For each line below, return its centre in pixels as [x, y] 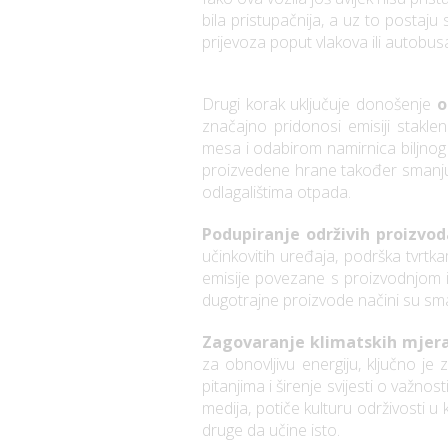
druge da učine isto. [271, 430]
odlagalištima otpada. [276, 192]
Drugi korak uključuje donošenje [319, 104]
